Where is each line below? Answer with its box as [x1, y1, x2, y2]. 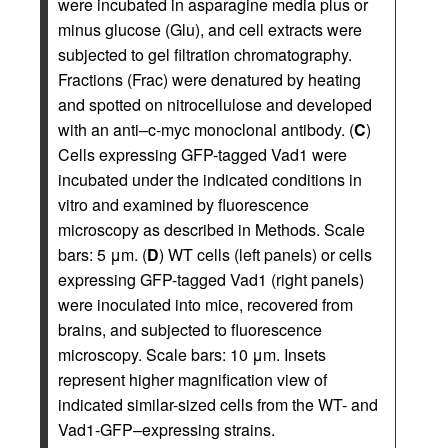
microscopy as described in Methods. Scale [58, 218, 365, 241]
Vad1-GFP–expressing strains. [58, 418, 275, 441]
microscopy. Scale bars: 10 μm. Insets [58, 343, 326, 366]
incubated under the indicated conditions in [58, 168, 362, 191]
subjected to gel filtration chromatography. [58, 43, 352, 66]
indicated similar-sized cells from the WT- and [58, 393, 378, 416]
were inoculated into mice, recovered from [58, 293, 353, 316]
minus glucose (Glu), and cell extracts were [58, 18, 362, 41]
